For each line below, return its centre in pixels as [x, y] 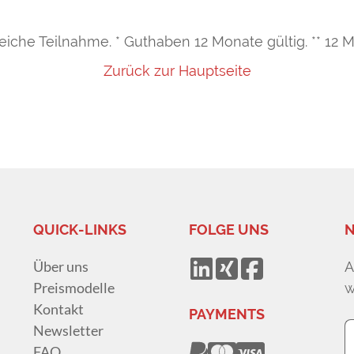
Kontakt [59, 309]
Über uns [61, 267]
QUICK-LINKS [80, 230]
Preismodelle [74, 288]
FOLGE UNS [228, 230]
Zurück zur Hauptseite [177, 71]
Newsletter [69, 331]
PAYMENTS [226, 314]
